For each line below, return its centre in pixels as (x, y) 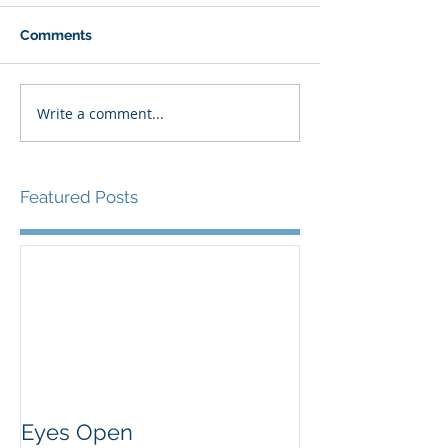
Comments (56, 35)
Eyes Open (77, 432)
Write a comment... (100, 113)
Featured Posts (79, 197)
